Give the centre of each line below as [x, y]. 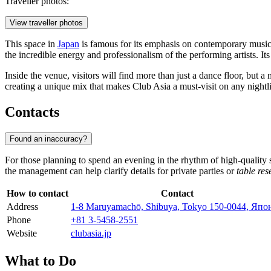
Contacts [32, 112]
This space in [31, 44]
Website [22, 233]
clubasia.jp [91, 233]
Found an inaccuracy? [48, 139]
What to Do [41, 260]
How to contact [38, 194]
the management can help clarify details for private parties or [121, 171]
